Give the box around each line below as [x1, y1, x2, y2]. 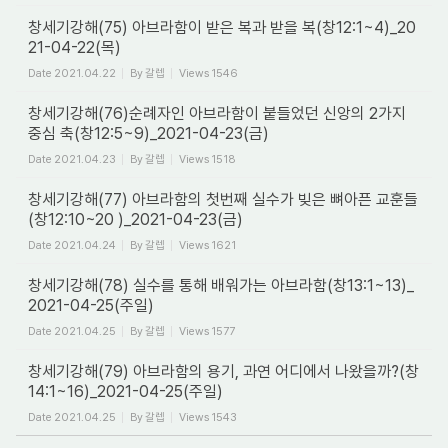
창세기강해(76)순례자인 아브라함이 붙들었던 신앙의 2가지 [28, 104, 406, 123]
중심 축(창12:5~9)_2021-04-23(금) [28, 124, 269, 143]
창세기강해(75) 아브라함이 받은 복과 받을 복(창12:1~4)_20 [28, 18, 416, 37]
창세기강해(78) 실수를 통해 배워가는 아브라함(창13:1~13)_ [28, 276, 414, 295]
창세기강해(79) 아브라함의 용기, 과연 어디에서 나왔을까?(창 [28, 362, 419, 381]
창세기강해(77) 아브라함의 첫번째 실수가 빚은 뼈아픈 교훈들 [28, 190, 418, 209]
